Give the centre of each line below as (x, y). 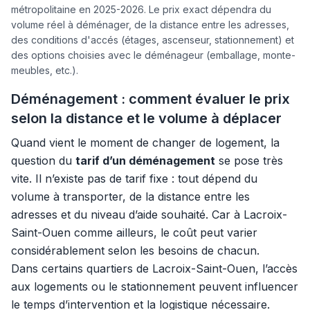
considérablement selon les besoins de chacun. (135, 250)
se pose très (249, 161)
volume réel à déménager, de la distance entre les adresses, (150, 25)
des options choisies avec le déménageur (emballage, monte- (153, 55)
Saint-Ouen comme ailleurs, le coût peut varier (134, 232)
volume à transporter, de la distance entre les (130, 197)
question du (43, 161)
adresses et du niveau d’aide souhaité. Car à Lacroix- (149, 215)
